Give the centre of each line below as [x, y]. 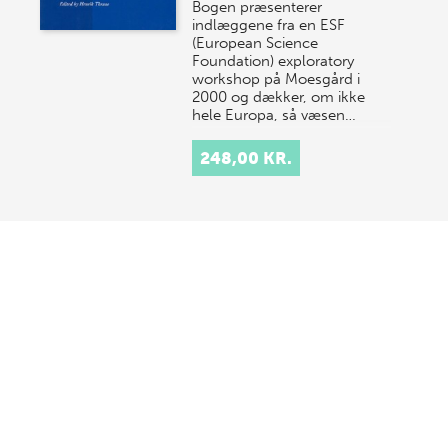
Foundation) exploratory [273, 61]
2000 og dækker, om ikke [279, 97]
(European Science [255, 43]
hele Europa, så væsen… [274, 115]
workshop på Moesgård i [276, 79]
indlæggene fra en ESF [269, 25]
